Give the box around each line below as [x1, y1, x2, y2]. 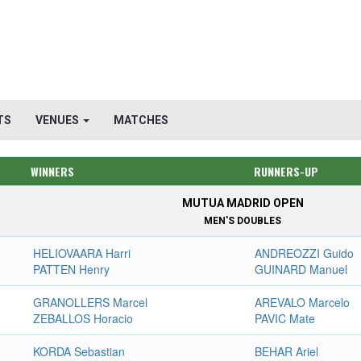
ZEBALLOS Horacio [33, 310, 134, 326]
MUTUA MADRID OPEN [181, 197, 304, 210]
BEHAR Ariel [255, 343, 319, 359]
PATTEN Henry [33, 261, 110, 277]
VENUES [35, 114, 81, 127]
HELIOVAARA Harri [33, 245, 131, 261]
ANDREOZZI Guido [255, 245, 355, 261]
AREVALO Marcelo [255, 294, 351, 310]
